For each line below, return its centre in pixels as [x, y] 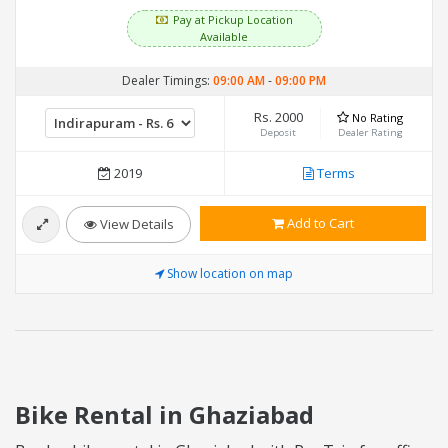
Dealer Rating [370, 133]
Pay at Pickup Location [232, 20]
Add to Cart [319, 223]
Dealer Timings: [167, 81]
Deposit [278, 133]
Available [224, 37]
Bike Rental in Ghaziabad [164, 415]
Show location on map [230, 274]
